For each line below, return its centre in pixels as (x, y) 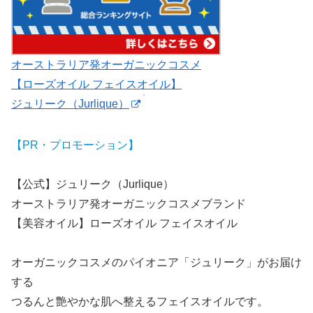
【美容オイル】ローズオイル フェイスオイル (124, 223)
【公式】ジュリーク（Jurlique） (93, 184)
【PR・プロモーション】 (75, 145)
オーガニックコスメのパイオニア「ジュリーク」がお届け (156, 262)
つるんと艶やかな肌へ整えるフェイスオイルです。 (140, 301)
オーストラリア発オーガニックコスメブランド (129, 203)
